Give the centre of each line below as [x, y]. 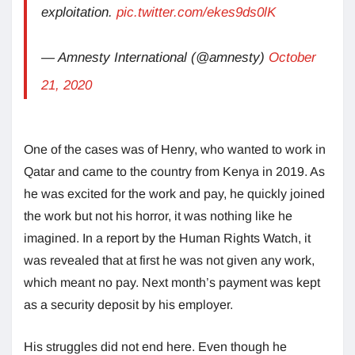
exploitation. [79, 13]
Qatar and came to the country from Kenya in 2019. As [174, 172]
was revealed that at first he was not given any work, [169, 261]
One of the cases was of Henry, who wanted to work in [175, 150]
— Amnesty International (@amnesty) [155, 58]
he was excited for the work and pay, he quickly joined [174, 194]
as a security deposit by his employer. [128, 305]
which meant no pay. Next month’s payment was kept [172, 283]
